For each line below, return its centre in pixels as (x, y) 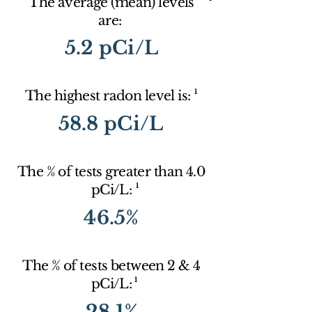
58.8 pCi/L (111, 124)
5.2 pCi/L (111, 48)
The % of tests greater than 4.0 (111, 172)
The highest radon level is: (109, 96)
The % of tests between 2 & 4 (111, 266)
